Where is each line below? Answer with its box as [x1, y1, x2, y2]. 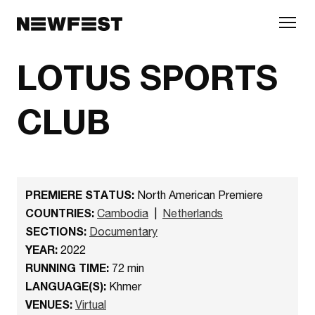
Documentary [89, 224, 157, 238]
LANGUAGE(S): [25, 279, 106, 292]
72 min [109, 261, 144, 274]
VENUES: [25, 297, 72, 311]
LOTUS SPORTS [17, 57, 278, 97]
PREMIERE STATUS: [25, 188, 134, 201]
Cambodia [97, 206, 148, 219]
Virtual [75, 297, 106, 311]
